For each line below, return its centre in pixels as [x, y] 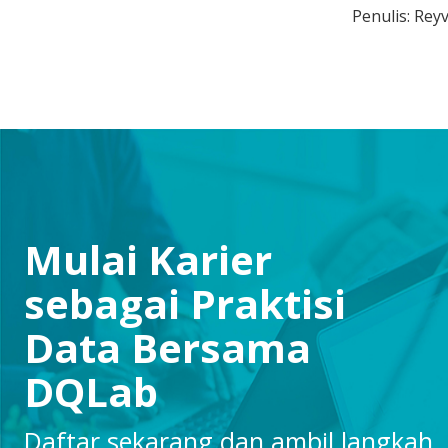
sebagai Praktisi [184, 303]
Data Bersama [167, 347]
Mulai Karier [147, 259]
